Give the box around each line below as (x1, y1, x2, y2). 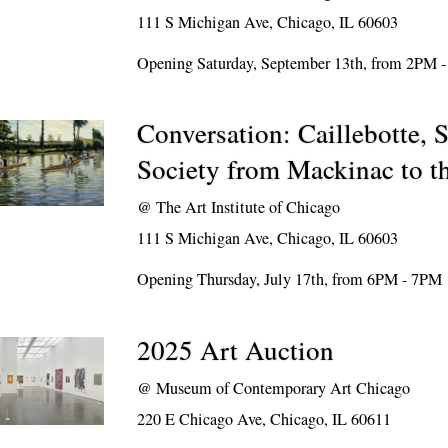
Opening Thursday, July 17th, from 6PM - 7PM (137, 268, 443, 290)
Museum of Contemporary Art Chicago (156, 377, 411, 399)
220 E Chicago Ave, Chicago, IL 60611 (137, 408, 392, 430)
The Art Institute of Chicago (156, 196, 341, 218)
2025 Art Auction (137, 332, 335, 368)
